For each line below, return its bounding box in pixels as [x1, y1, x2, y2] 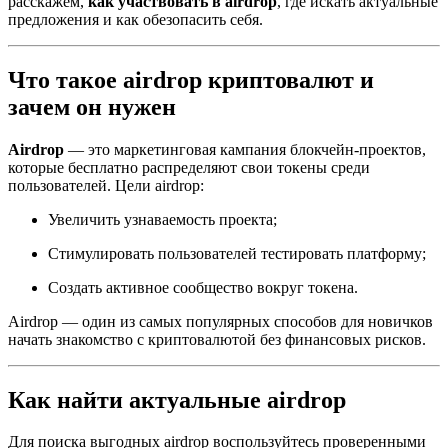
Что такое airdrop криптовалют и [8, 66, 374, 93]
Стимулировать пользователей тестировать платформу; [48, 244, 426, 262]
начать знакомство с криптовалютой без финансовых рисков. [8, 330, 426, 348]
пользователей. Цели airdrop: [8, 176, 204, 194]
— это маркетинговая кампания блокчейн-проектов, [64, 140, 426, 158]
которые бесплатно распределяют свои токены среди [8, 158, 370, 176]
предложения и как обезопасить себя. [8, 10, 263, 28]
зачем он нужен [8, 93, 176, 120]
